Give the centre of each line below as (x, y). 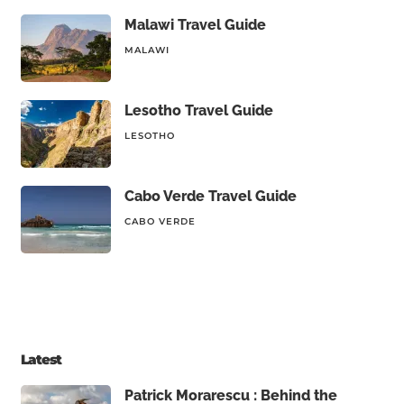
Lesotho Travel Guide (198, 110)
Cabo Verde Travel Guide (210, 196)
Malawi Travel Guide (195, 25)
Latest (41, 359)
